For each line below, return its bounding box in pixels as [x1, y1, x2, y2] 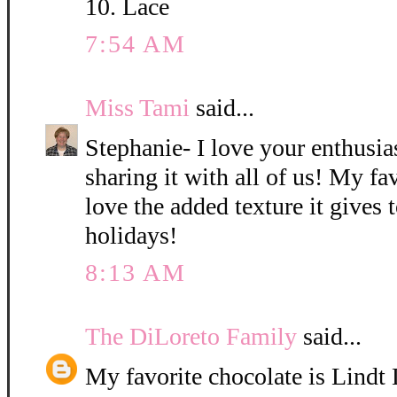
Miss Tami [85, 94, 190, 122]
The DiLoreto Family [85, 323, 297, 351]
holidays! [85, 222, 177, 250]
